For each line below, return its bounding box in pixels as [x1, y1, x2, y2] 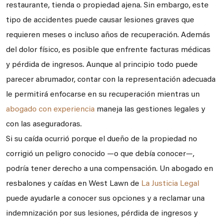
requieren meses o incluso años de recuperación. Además [6, 31, 210, 39]
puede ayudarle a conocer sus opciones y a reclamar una [6, 195, 205, 203]
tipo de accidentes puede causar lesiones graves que [6, 16, 194, 24]
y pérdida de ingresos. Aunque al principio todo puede [6, 61, 198, 69]
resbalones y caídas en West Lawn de [6, 180, 141, 188]
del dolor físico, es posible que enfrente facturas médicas [6, 46, 211, 54]
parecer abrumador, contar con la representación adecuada [6, 76, 216, 84]
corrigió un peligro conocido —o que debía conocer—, [6, 150, 194, 158]
